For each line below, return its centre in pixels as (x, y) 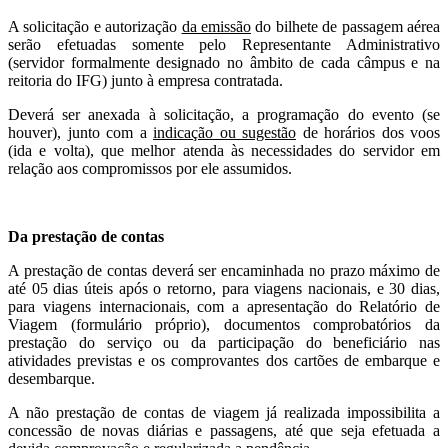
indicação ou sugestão (224, 132)
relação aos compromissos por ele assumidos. (150, 168)
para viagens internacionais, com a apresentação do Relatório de (224, 306)
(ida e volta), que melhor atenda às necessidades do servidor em (224, 150)
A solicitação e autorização (95, 26)
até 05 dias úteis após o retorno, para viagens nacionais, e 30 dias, (224, 288)
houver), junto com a (80, 132)
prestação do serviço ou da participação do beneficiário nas (224, 342)
